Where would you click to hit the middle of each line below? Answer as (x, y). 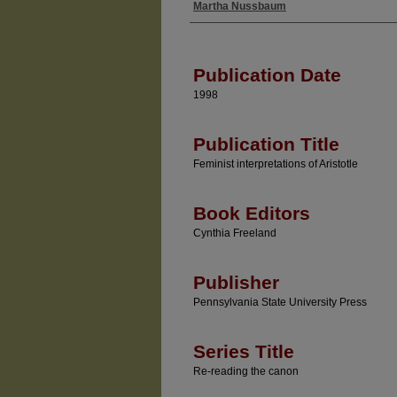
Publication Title (266, 144)
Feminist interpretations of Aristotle (276, 164)
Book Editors (252, 213)
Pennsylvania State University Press (280, 302)
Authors (220, 24)
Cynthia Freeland (235, 233)
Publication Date (267, 75)
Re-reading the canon (246, 371)
